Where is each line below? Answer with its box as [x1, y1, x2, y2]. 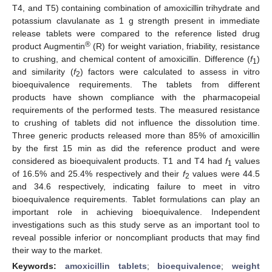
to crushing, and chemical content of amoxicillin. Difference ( [12, 53, 250, 64]
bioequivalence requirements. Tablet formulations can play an [12, 194, 260, 204]
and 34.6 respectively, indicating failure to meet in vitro [12, 181, 260, 191]
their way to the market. [12, 245, 103, 255]
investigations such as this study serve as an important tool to [12, 219, 260, 229]
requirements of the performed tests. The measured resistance [12, 104, 260, 115]
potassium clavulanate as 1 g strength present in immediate [12, 15, 260, 25]
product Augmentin [12, 41, 85, 51]
